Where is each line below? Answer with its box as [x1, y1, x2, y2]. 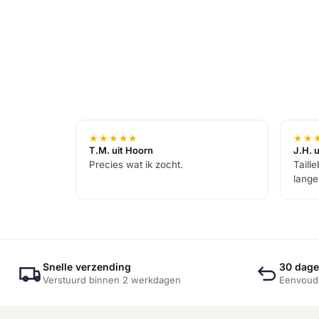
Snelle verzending [43, 261, 131, 273]
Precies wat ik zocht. [89, 159, 183, 171]
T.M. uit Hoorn [89, 145, 153, 157]
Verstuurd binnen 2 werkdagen [43, 274, 181, 286]
